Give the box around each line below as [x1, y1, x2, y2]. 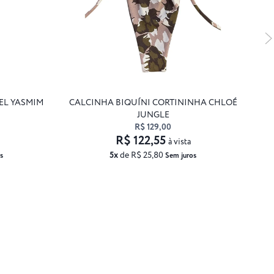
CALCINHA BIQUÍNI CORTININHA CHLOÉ [68, 96, 237, 109]
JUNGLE [136, 108, 169, 121]
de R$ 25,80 [118, 149, 165, 161]
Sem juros [165, 150, 196, 161]
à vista [168, 135, 191, 148]
